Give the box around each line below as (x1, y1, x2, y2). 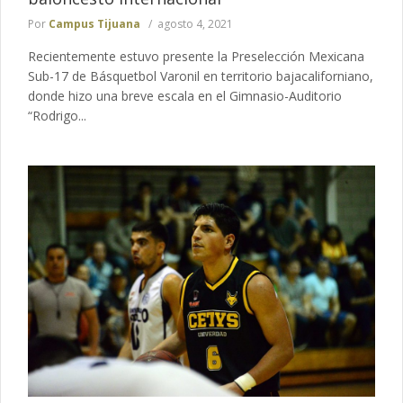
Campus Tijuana (49, 15, 140, 31)
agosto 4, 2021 (157, 15, 233, 31)
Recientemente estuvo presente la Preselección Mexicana (28, 47, 364, 65)
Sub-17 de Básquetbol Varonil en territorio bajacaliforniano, (28, 67, 373, 85)
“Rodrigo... (28, 106, 86, 124)
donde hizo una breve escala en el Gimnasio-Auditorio (28, 86, 342, 104)
